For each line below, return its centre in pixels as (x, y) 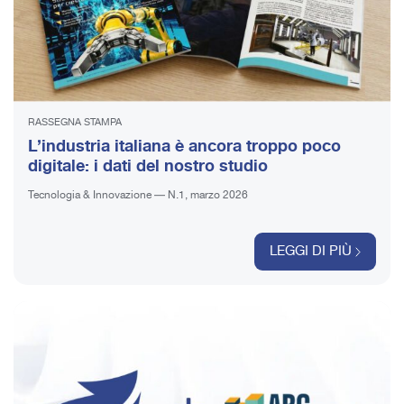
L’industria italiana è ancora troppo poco (184, 147)
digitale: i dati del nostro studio (148, 166)
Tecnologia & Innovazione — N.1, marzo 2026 (138, 196)
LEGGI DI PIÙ (311, 252)
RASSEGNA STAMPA (75, 123)
